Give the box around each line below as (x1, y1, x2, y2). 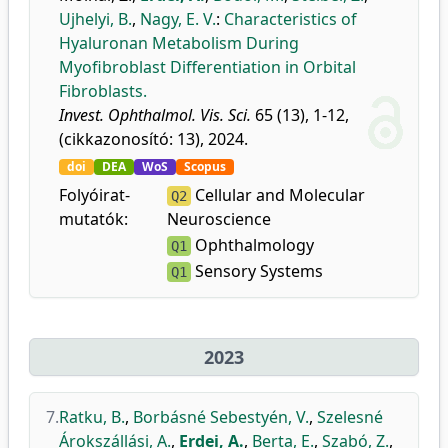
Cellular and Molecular (190, 184, 365, 206)
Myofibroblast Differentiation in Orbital (59, 56, 356, 78)
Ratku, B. (59, 406, 125, 428)
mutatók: (59, 208, 128, 230)
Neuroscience (166, 208, 271, 230)
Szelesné (317, 406, 383, 428)
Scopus (184, 158, 226, 175)
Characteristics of (224, 8, 357, 30)
